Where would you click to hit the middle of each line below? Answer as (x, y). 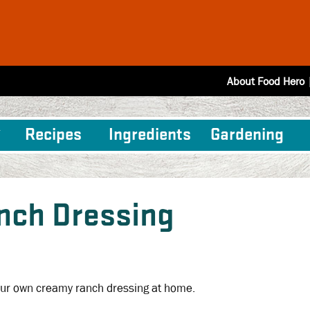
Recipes (53, 135)
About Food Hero (266, 81)
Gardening (247, 135)
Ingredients (150, 135)
